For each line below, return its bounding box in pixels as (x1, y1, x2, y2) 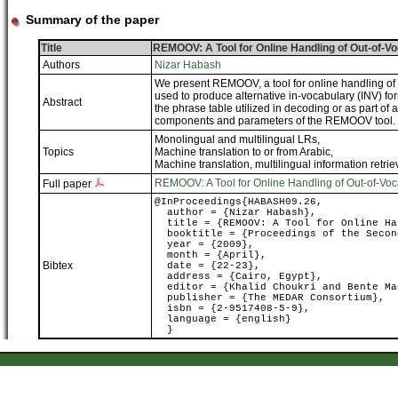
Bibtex (42, 259, 73, 272)
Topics (42, 146, 74, 158)
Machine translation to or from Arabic (154, 146, 330, 158)
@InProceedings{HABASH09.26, (154, 196, 322, 207)
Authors (42, 59, 80, 71)
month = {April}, (154, 250, 267, 260)
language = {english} (154, 314, 291, 324)
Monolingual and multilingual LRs (154, 133, 317, 146)
